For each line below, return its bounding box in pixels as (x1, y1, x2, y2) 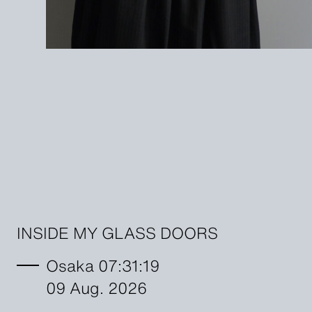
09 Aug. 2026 (45, 274, 147, 299)
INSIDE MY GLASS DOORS (16, 219, 218, 244)
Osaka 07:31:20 (45, 252, 162, 276)
